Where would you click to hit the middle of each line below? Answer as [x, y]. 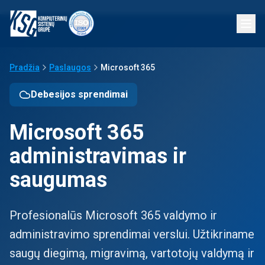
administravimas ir [98, 156]
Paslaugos [70, 67]
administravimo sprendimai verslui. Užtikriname [132, 234]
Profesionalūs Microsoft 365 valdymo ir [113, 215]
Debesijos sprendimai [79, 94]
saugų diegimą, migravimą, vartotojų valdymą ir [132, 253]
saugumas [58, 180]
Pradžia [25, 67]
